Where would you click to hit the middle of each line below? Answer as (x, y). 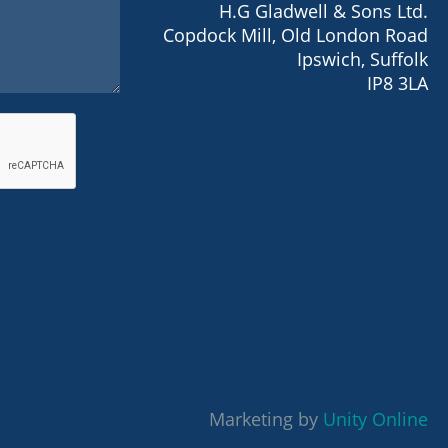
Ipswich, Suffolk (362, 58)
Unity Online (375, 418)
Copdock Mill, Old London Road (295, 34)
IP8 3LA (397, 82)
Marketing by (266, 418)
